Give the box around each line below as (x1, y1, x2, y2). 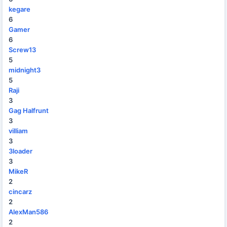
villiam (9, 127, 28, 135)
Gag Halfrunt (9, 106, 49, 115)
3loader (9, 147, 32, 155)
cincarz (9, 187, 32, 196)
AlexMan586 (9, 208, 48, 216)
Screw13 (9, 46, 36, 54)
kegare (9, 5, 30, 13)
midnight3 (9, 66, 41, 74)
